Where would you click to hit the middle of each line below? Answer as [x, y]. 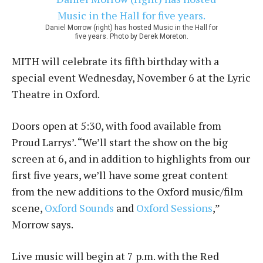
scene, [28, 208]
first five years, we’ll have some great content [120, 175]
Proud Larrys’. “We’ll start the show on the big [120, 142]
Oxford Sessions [174, 208]
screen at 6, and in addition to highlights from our [131, 158]
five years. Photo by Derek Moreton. [131, 36]
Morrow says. [43, 224]
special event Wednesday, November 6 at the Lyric [131, 77]
